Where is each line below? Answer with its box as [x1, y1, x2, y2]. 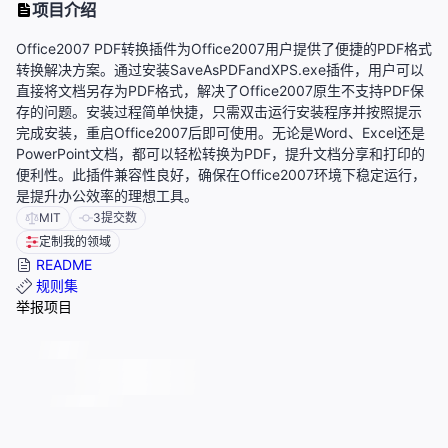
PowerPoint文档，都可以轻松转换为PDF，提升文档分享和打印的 [16, 145, 425, 163]
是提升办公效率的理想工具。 [16, 187, 198, 205]
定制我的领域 [39, 234, 111, 250]
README [32, 256, 92, 274]
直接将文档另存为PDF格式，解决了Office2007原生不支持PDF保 [16, 82, 424, 100]
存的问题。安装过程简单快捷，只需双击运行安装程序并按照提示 [16, 103, 422, 121]
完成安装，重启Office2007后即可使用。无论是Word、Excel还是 [16, 124, 425, 142]
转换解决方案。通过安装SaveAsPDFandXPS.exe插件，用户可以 [16, 61, 424, 79]
